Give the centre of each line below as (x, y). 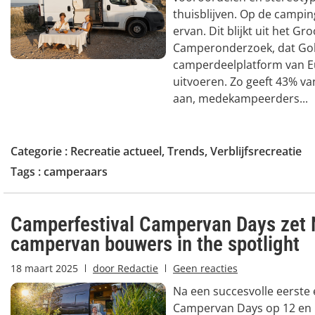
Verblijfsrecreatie (256, 151)
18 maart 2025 (44, 268)
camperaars (76, 171)
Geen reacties (205, 268)
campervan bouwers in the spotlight (155, 244)
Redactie (136, 268)
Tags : (27, 171)
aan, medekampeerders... (240, 98)
